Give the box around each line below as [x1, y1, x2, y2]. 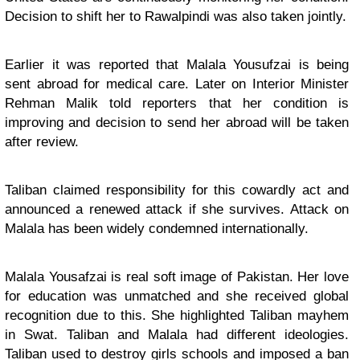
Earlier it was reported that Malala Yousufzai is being [5, 57, 349, 72]
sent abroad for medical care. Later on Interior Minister [5, 76, 349, 92]
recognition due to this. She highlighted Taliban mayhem [5, 308, 349, 323]
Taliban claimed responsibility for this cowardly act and [5, 182, 349, 198]
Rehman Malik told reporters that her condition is [5, 96, 349, 111]
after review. [5, 134, 79, 149]
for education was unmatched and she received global [5, 288, 349, 304]
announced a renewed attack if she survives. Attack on [5, 202, 349, 217]
